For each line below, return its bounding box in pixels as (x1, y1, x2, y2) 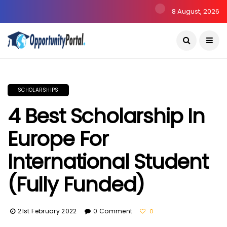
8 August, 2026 (170, 7, 219, 16)
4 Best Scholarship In (8, 102, 205, 130)
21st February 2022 (18, 207, 77, 215)
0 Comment (93, 207, 133, 215)
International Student (8, 147, 208, 176)
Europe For (8, 125, 109, 153)
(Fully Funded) (8, 170, 145, 199)
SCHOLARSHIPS (18, 86, 59, 94)
